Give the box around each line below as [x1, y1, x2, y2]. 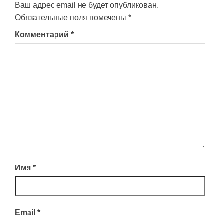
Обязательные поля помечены [15, 13, 128, 22]
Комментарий [15, 30, 71, 39]
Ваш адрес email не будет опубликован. [15, 1, 159, 10]
